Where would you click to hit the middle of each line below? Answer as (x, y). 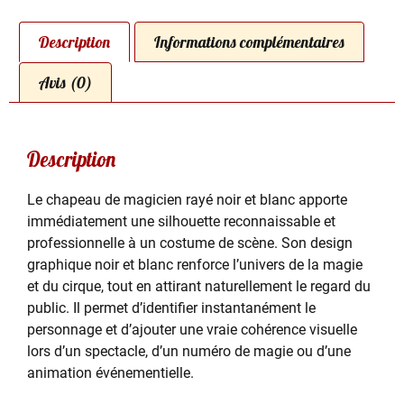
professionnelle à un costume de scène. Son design (190, 243)
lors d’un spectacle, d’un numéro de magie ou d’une (189, 351)
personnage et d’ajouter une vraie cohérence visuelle (192, 329)
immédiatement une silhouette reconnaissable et (181, 221)
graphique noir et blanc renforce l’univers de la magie (195, 264)
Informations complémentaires (250, 41)
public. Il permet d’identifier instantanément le (171, 308)
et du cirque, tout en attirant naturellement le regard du (199, 286)
